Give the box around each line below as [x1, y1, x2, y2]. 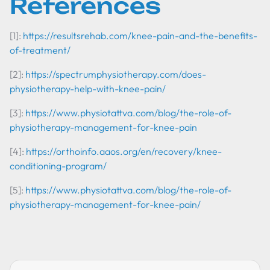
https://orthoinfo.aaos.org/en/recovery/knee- [26, 145, 222, 157]
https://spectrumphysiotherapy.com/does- [25, 68, 206, 80]
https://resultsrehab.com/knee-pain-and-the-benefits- [23, 30, 257, 42]
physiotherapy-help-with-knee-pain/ [10, 83, 166, 95]
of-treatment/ [10, 44, 71, 56]
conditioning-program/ [10, 160, 107, 172]
